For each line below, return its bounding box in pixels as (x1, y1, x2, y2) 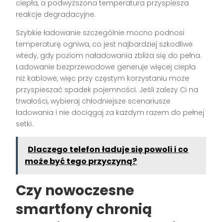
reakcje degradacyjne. (16, 9, 96, 20)
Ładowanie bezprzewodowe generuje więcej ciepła (16, 62, 196, 72)
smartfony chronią (16, 200, 152, 220)
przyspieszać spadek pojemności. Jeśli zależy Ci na (16, 85, 199, 95)
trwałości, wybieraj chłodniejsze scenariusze (16, 96, 171, 107)
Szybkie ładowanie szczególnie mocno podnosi (16, 28, 185, 38)
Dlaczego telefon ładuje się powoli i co (28, 144, 189, 156)
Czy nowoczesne (16, 181, 135, 201)
